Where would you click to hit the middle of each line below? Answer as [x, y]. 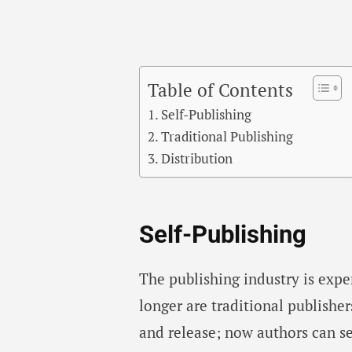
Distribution [197, 158]
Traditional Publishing [227, 136]
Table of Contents [220, 90]
